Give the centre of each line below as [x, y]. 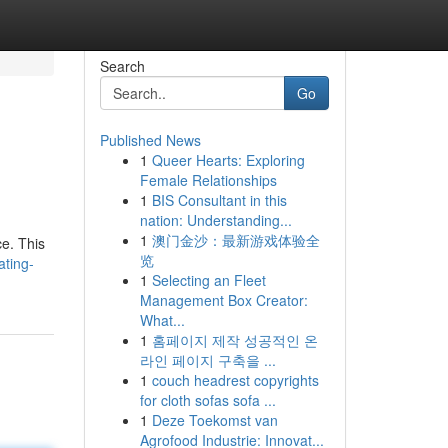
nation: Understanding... [215, 220]
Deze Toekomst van [214, 420]
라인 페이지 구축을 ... [207, 360]
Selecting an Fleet [208, 280]
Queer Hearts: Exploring [228, 160]
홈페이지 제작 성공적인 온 [234, 340]
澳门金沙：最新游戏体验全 [235, 240]
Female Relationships [208, 180]
